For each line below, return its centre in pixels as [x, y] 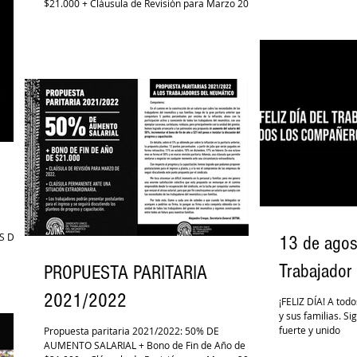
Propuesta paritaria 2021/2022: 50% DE [131, 331]
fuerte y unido [310, 330]
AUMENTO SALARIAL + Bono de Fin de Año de [145, 345]
